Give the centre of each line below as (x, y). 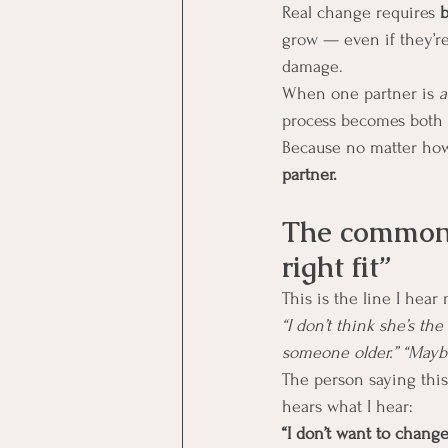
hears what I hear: (347, 406)
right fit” (336, 266)
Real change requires (361, 12)
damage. (312, 66)
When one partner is (360, 93)
